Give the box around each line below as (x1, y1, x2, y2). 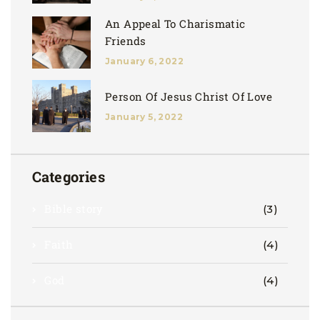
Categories (32, 167, 105, 186)
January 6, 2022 (105, 56, 184, 67)
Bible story (44, 201, 104, 216)
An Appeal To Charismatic (105, 16, 246, 31)
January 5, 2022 (105, 111, 183, 122)
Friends (105, 34, 146, 49)
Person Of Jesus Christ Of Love (105, 89, 272, 104)
